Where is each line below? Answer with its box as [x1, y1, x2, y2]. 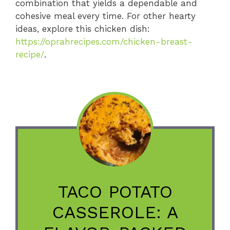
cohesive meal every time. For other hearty [15, 10, 196, 21]
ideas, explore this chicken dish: [15, 23, 150, 34]
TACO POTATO [57, 181, 172, 202]
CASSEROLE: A [52, 202, 178, 223]
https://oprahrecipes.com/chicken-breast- [15, 36, 193, 47]
